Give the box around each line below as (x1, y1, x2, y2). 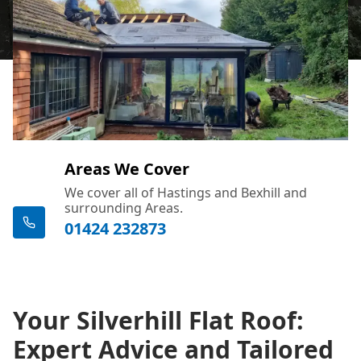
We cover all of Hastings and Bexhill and (64, 183, 307, 201)
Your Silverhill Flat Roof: (13, 303, 304, 337)
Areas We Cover (64, 157, 189, 180)
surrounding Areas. (64, 198, 183, 217)
